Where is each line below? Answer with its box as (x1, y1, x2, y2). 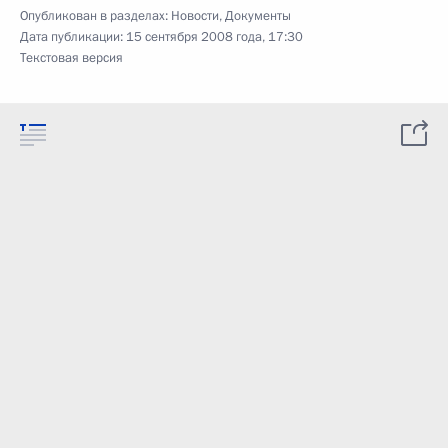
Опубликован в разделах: (20, 7, 171, 25)
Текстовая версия (20, 49, 123, 67)
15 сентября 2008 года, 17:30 (126, 28, 303, 46)
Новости (171, 7, 219, 25)
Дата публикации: (20, 28, 126, 46)
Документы (225, 7, 291, 25)
